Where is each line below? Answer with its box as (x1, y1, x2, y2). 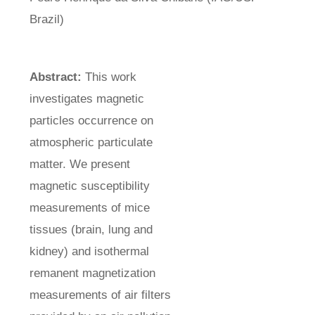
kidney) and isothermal (29, 245, 149, 259)
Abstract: (29, 70, 82, 84)
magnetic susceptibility (29, 179, 150, 193)
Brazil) (29, 13, 64, 27)
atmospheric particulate (29, 136, 153, 150)
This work (81, 70, 136, 84)
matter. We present (29, 157, 130, 172)
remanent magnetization (29, 266, 155, 281)
